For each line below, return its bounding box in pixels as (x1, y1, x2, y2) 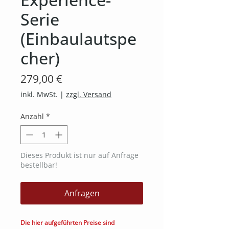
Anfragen (64, 187, 100, 199)
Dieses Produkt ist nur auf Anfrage (20, 150, 139, 160)
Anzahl (20, 111, 44, 121)
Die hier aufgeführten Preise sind (20, 218, 114, 227)
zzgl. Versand (66, 89, 111, 99)
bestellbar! (20, 159, 57, 170)
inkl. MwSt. (20, 89, 58, 99)
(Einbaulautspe (20, 27, 136, 50)
